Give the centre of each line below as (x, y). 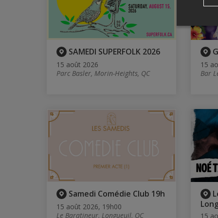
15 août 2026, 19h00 (89, 206)
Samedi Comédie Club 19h (117, 193)
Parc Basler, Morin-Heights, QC (103, 73)
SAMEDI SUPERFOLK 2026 (114, 52)
